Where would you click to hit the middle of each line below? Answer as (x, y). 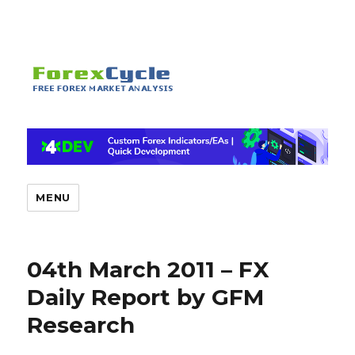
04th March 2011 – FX (149, 270)
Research (81, 325)
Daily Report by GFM (146, 298)
